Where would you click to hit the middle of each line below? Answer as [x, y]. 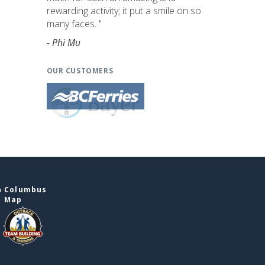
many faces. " [74, 24]
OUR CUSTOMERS [80, 70]
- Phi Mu [63, 43]
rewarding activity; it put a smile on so [124, 11]
